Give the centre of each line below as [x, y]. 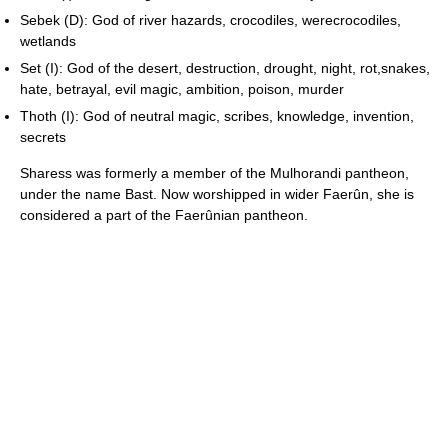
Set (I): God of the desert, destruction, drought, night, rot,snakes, [225, 68]
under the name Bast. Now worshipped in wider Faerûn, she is [217, 194]
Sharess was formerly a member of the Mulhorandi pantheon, [214, 173]
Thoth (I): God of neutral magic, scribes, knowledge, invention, [217, 116]
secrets [43, 137]
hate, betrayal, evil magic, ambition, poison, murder [182, 89]
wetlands [48, 41]
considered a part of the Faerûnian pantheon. [164, 215]
